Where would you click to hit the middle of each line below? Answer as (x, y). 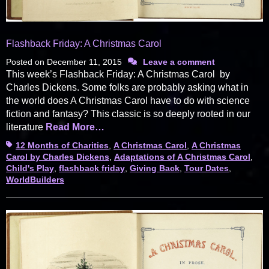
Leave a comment (179, 62)
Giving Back (155, 168)
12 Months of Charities (62, 145)
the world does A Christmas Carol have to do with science (128, 100)
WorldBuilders (35, 179)
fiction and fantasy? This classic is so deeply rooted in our (128, 113)
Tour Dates (207, 168)
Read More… (75, 127)
